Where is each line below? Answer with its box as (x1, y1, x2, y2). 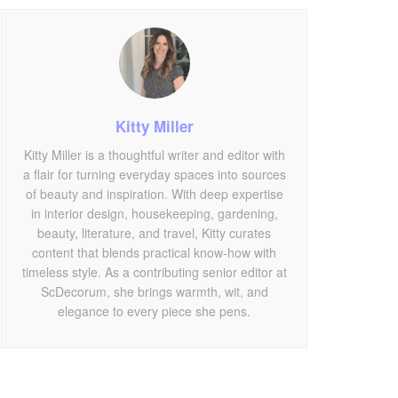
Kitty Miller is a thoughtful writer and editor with (23, 146, 285, 164)
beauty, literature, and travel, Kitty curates (37, 224, 271, 243)
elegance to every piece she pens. (58, 302, 251, 321)
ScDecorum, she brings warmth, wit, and (40, 283, 268, 301)
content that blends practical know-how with (32, 243, 276, 262)
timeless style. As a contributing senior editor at (21, 263, 287, 282)
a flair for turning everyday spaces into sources (22, 165, 286, 184)
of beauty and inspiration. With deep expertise (25, 185, 283, 203)
